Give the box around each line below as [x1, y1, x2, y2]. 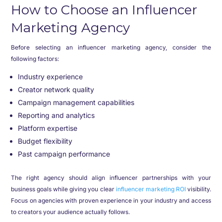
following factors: [11, 55, 59, 62]
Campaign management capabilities [18, 98, 135, 107]
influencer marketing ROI [115, 185, 186, 193]
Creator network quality [18, 85, 95, 94]
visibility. [185, 185, 211, 193]
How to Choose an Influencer [11, 2, 198, 18]
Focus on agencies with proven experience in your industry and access [11, 197, 211, 204]
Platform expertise [18, 124, 78, 132]
